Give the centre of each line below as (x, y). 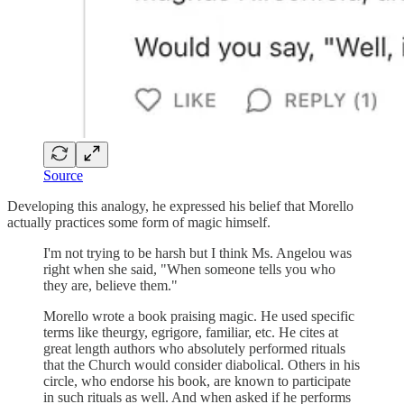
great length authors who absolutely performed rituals (194, 348)
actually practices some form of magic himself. (139, 222)
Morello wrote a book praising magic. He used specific (199, 316)
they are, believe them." (110, 285)
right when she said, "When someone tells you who (189, 269)
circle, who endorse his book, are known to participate (197, 381)
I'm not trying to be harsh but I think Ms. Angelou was (197, 252)
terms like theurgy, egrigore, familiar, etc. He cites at (191, 332)
